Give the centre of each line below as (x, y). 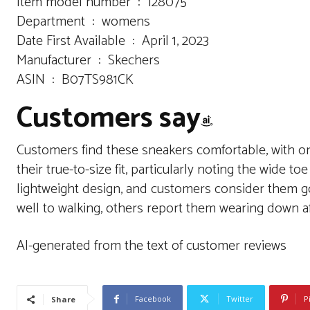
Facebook (153, 299)
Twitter (240, 299)
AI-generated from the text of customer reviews (152, 246)
